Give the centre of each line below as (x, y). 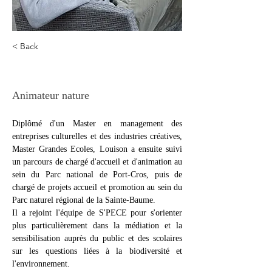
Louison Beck (56, 76)
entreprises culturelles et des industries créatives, (97, 136)
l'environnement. (41, 264)
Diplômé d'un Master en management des (97, 124)
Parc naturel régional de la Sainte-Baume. (85, 200)
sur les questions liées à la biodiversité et (97, 251)
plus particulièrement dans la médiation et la (97, 226)
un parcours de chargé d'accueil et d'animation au (97, 162)
